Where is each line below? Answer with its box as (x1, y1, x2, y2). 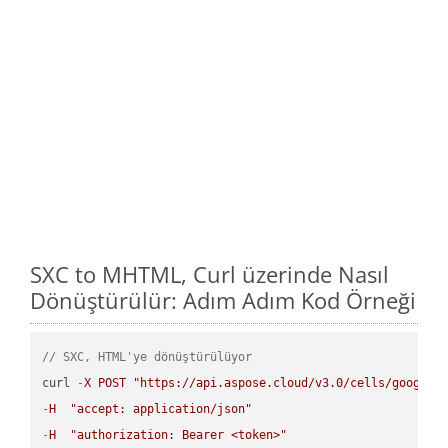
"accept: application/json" (70, 401, 253, 416)
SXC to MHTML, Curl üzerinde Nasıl (30, 258, 389, 289)
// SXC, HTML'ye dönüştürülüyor (42, 349, 253, 364)
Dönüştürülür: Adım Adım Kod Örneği (30, 284, 416, 315)
